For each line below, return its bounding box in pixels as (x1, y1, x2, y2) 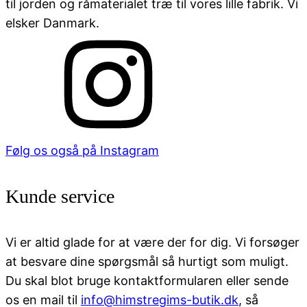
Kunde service (5, 185, 114, 207)
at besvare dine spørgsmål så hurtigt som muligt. (5, 254, 288, 269)
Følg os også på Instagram (5, 143, 159, 158)
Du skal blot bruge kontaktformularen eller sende (5, 273, 288, 288)
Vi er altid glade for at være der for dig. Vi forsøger (5, 235, 299, 250)
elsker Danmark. (5, 15, 99, 30)
